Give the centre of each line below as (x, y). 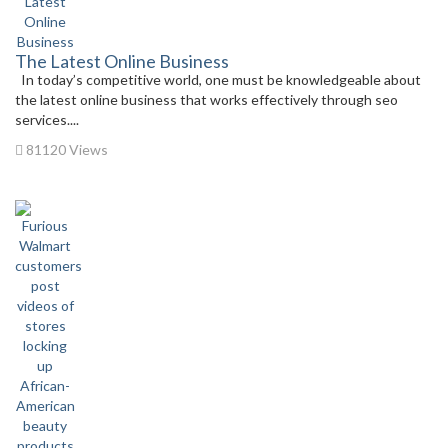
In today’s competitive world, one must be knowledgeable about (218, 79)
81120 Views (65, 149)
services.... (47, 119)
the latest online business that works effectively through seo (206, 99)
